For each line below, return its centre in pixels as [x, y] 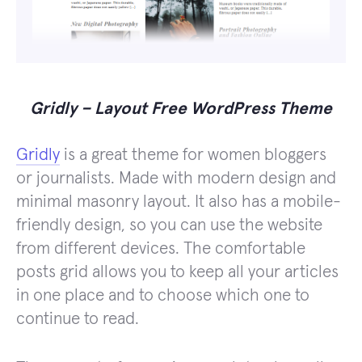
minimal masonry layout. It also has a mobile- [179, 201]
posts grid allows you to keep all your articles [177, 271]
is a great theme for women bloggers [193, 154]
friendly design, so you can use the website [169, 225]
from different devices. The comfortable [161, 248]
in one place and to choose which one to [163, 295]
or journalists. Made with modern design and [176, 178]
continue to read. [78, 318]
